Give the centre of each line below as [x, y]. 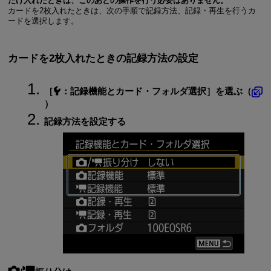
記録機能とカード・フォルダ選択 [138, 91]
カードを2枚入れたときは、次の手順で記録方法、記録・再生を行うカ [132, 11]
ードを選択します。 [43, 21]
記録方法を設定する [85, 122]
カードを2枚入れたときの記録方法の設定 [103, 58]
